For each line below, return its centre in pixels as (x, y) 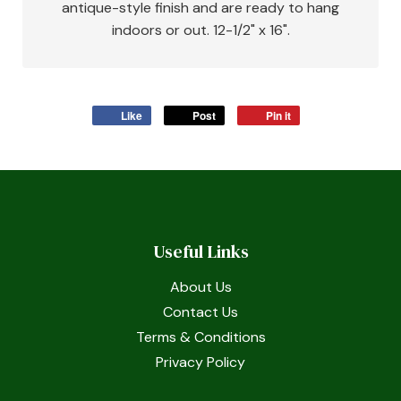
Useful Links (200, 252)
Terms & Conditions (200, 337)
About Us (200, 287)
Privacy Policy (200, 362)
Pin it (278, 115)
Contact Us (200, 312)
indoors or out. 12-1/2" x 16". (200, 30)
